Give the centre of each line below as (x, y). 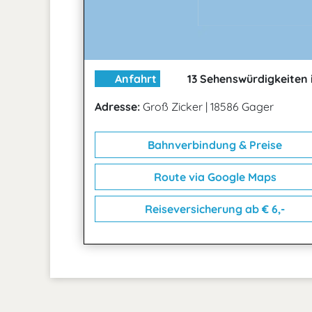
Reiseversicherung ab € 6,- (213, 209)
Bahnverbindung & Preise (213, 145)
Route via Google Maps (213, 177)
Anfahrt (134, 79)
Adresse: (117, 107)
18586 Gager (242, 107)
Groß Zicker (173, 107)
